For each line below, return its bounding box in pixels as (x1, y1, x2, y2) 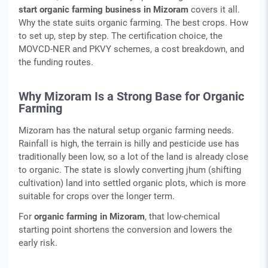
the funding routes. (19, 57, 93, 68)
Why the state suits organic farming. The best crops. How (19, 17, 248, 28)
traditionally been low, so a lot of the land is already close (19, 151, 248, 162)
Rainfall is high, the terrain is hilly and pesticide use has (19, 138, 239, 149)
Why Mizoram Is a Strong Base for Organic (19, 89, 244, 103)
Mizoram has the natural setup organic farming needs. (19, 125, 234, 136)
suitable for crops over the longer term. (19, 191, 175, 202)
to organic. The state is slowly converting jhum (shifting (19, 165, 241, 175)
